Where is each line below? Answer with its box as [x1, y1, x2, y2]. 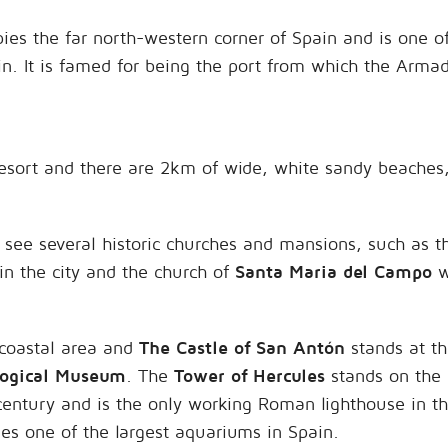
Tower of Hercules [174, 365, 325, 386]
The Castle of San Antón [139, 337, 345, 358]
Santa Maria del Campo [235, 261, 432, 282]
